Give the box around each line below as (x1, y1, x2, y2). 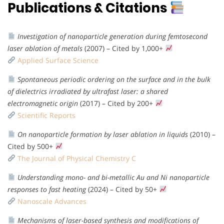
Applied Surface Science (17, 55, 98, 65)
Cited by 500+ (7, 141, 55, 151)
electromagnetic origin (7, 98, 78, 108)
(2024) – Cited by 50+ (86, 184, 159, 194)
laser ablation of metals (7, 43, 82, 53)
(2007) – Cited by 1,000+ (82, 43, 165, 53)
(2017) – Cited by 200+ (78, 98, 155, 108)
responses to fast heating (7, 184, 86, 194)
